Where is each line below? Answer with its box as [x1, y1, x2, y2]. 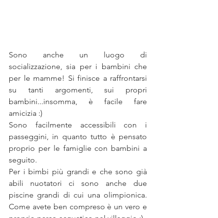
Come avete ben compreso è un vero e [9, 202, 147, 212]
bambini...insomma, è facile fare [9, 97, 147, 107]
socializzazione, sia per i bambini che [9, 62, 147, 72]
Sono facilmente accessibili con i [9, 120, 147, 130]
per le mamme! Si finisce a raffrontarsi [9, 73, 147, 83]
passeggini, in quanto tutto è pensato [9, 132, 147, 142]
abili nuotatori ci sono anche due [9, 179, 147, 188]
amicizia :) [9, 109, 44, 118]
